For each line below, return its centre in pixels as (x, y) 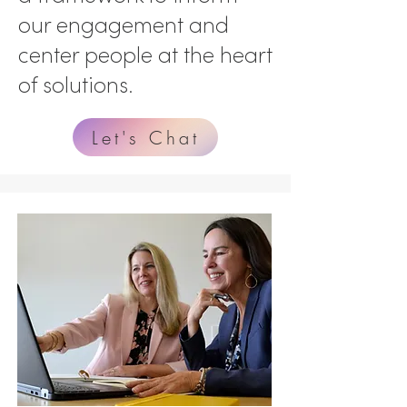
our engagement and (124, 25)
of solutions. (79, 85)
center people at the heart (145, 55)
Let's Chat (145, 137)
